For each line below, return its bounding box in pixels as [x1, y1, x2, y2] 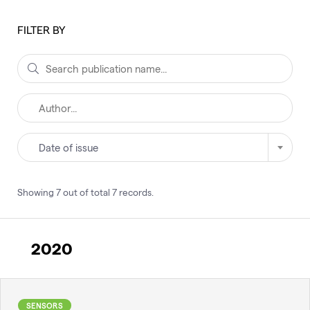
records [119, 187, 152, 198]
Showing [17, 187, 54, 198]
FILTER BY [17, 23, 65, 36]
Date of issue [39, 141, 98, 154]
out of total [63, 187, 110, 198]
